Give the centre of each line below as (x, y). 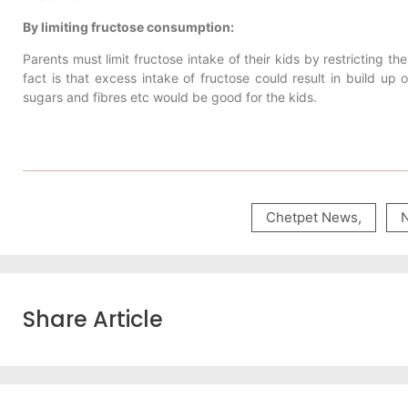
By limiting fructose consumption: (128, 26)
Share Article (93, 319)
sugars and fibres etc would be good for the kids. (170, 97)
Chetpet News (312, 217)
